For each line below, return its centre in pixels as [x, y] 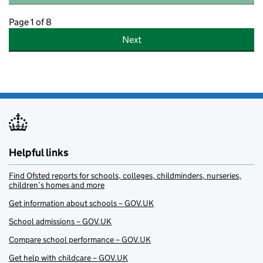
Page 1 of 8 [30, 22]
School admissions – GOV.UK [60, 222]
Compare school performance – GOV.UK [80, 240]
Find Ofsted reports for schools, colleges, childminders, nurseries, [125, 176]
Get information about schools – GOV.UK [81, 203]
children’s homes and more [57, 185]
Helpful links [39, 153]
